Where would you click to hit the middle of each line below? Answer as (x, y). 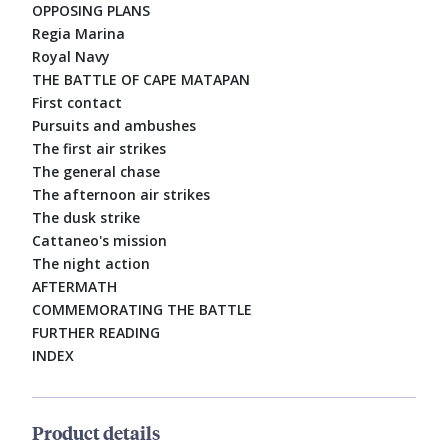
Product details (96, 433)
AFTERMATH (74, 287)
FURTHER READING (96, 333)
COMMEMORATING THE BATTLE (142, 310)
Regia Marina (78, 34)
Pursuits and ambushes (114, 126)
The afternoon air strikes (121, 195)
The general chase (96, 172)
